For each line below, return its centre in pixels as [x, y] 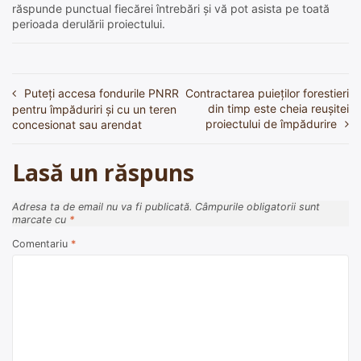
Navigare [54, 99]
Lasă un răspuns [103, 173]
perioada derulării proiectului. [89, 24]
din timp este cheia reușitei [278, 109]
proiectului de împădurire [271, 124]
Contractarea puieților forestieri [267, 93]
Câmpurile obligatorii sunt [257, 207]
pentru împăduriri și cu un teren [94, 110]
